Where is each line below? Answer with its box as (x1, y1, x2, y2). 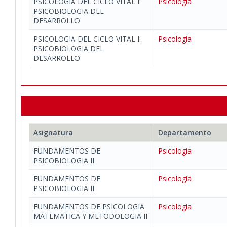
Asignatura (33, 128, 73, 137)
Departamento (158, 128, 211, 137)
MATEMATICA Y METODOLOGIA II (33, 211, 147, 221)
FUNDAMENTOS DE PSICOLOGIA (33, 202, 144, 211)
